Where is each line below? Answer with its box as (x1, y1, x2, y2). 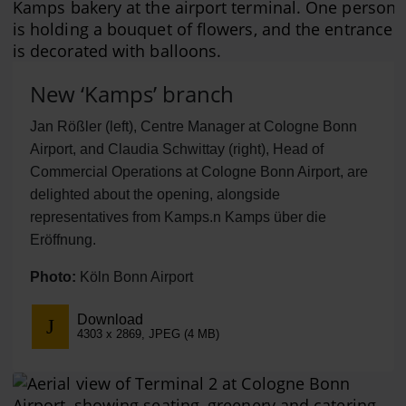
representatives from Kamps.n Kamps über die (29, 209, 326, 226)
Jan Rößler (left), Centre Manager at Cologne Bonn (29, 119, 357, 135)
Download (76, 311, 143, 327)
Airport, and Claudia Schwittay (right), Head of (29, 141, 324, 158)
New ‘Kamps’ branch (29, 79, 234, 110)
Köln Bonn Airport (75, 269, 193, 285)
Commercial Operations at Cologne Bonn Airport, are (29, 164, 368, 180)
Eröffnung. (29, 232, 96, 248)
